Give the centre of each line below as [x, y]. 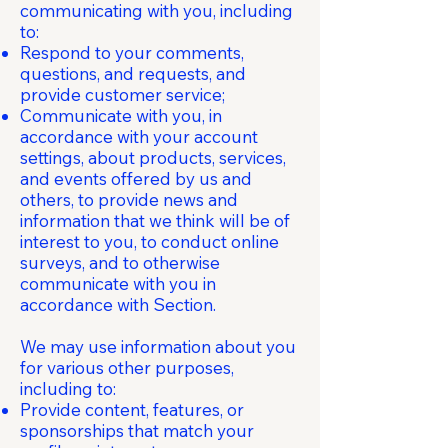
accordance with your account [139, 136]
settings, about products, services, [153, 157]
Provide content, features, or [132, 409]
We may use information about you [158, 346]
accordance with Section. [118, 304]
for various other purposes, [127, 367]
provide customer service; [122, 94]
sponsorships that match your [137, 430]
